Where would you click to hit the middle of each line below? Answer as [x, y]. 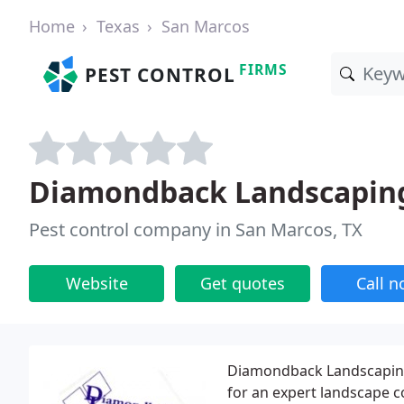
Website [96, 283]
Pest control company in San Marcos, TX [196, 230]
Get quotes [243, 283]
